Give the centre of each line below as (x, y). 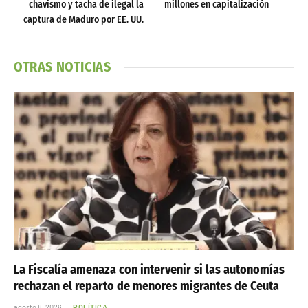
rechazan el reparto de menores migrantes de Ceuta (146, 286)
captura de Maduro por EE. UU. (84, 20)
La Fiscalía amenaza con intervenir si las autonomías (149, 269)
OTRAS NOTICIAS (63, 67)
